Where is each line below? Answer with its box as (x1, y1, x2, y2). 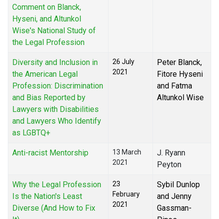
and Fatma (157, 81, 192, 91)
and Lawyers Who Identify (12, 116, 101, 126)
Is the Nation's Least (12, 192, 82, 201)
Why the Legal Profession (12, 180, 101, 190)
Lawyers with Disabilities (12, 105, 99, 114)
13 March (112, 148, 141, 156)
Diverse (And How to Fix (12, 203, 95, 213)
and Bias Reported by (12, 93, 86, 103)
